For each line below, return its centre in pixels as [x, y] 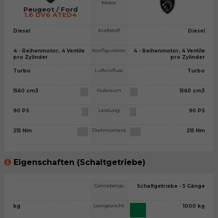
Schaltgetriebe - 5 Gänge [171, 186]
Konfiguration [109, 51]
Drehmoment [109, 130]
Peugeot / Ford [50, 9]
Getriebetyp [109, 185]
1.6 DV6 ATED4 [51, 15]
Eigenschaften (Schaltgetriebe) [79, 163]
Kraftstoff [109, 31]
